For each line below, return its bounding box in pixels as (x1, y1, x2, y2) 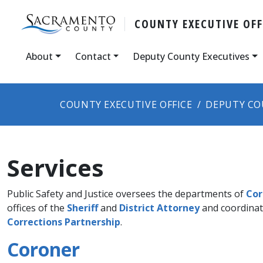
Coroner (7, 236, 80, 262)
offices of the (7, 201, 67, 214)
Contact (75, 49, 111, 63)
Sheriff (67, 201, 98, 214)
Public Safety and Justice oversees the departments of (7, 187, 246, 200)
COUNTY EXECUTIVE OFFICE (60, 97, 193, 111)
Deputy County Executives (133, 49, 250, 63)
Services (7, 151, 104, 184)
